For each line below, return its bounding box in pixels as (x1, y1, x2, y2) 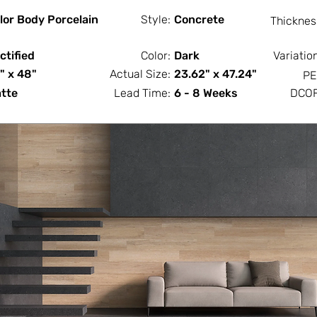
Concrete (174, 13, 224, 26)
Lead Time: (114, 86, 171, 100)
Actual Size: (110, 67, 171, 81)
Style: (141, 13, 171, 26)
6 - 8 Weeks (174, 86, 238, 100)
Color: (141, 49, 171, 62)
